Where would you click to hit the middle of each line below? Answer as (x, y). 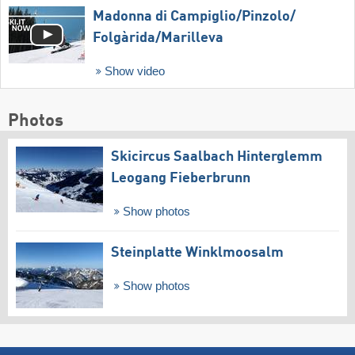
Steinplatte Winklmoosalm (197, 252)
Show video (133, 72)
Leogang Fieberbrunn (181, 179)
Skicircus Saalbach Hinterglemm (217, 157)
